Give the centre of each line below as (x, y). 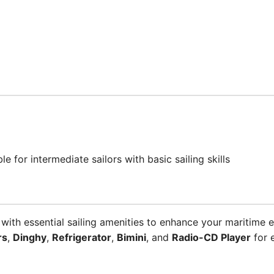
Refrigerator (82, 237)
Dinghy (30, 237)
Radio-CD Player (211, 237)
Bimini (131, 237)
